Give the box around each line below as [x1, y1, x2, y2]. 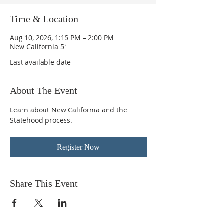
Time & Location [10, 13, 78, 24]
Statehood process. [10, 115, 72, 125]
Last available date [10, 57, 71, 66]
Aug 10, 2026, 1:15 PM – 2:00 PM [10, 33, 114, 42]
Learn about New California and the [10, 105, 129, 114]
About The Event [10, 85, 77, 96]
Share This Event [10, 178, 78, 189]
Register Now [57, 143, 100, 151]
